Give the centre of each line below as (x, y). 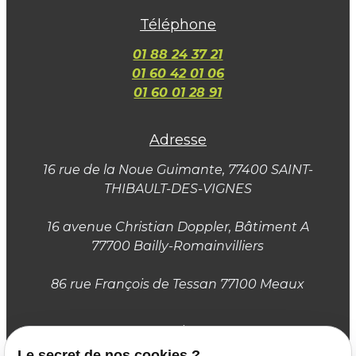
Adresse (178, 140)
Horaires (178, 332)
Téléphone (178, 25)
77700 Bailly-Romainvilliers (178, 246)
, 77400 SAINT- (267, 170)
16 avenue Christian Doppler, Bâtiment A (178, 227)
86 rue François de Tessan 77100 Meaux (178, 284)
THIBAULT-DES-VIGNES (178, 189)
